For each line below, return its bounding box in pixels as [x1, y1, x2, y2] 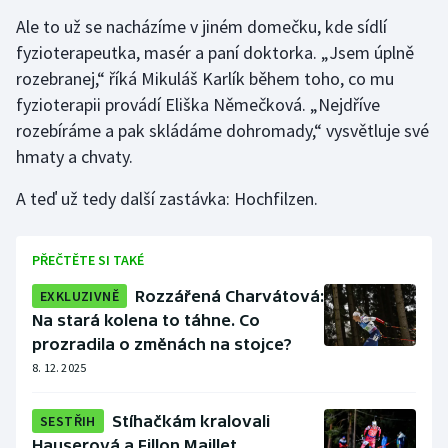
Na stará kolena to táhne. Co [32, 311, 260, 330]
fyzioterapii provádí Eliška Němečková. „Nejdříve [16, 93, 380, 117]
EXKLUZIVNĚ [40, 287, 119, 306]
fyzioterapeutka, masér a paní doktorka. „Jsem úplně [16, 41, 414, 65]
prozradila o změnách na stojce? [32, 335, 292, 354]
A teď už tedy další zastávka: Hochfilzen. [16, 187, 318, 211]
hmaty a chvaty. [16, 145, 133, 169]
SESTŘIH [40, 412, 96, 431]
